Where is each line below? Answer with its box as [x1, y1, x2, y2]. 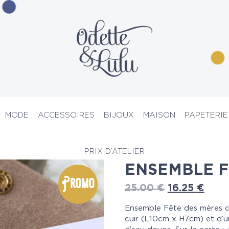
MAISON [143, 111, 175, 119]
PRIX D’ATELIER [84, 147, 145, 155]
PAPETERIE [185, 111, 228, 119]
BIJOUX [104, 111, 134, 119]
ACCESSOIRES [38, 111, 95, 119]
